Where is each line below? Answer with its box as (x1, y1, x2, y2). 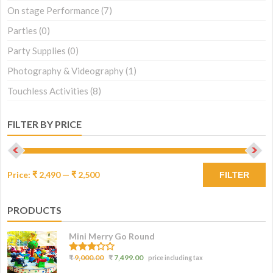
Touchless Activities (7, 85, 89, 97)
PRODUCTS (7, 204, 62, 216)
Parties (7, 25, 38, 37)
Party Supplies (7, 45, 66, 57)
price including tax (148, 254, 204, 262)
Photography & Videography (7, 65, 124, 77)
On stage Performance (7, 5, 100, 16)
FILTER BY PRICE (7, 118, 82, 130)
